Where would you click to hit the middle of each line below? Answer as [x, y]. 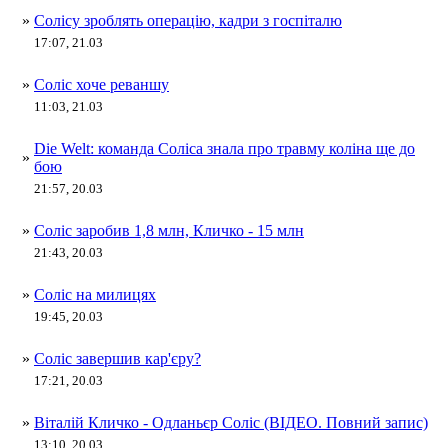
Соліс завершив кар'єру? [117, 358]
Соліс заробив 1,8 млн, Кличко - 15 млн [169, 230]
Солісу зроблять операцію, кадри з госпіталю [188, 20]
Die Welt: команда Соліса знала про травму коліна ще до [224, 148]
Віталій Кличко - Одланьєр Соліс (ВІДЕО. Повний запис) [231, 422]
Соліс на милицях [95, 294]
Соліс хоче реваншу [101, 84]
